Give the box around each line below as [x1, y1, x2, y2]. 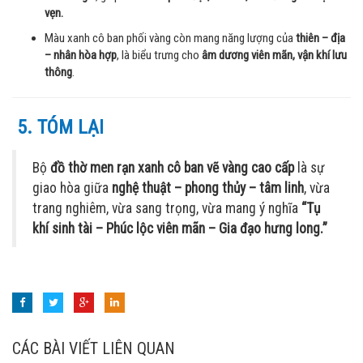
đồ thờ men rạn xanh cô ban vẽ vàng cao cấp [50, 160, 294, 177]
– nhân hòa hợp [45, 48, 117, 63]
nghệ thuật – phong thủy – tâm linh [112, 180, 304, 197]
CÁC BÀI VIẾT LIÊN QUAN [12, 339, 175, 359]
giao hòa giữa [32, 180, 112, 197]
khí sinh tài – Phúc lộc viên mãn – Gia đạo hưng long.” [32, 220, 327, 237]
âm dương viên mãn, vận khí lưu [202, 48, 347, 63]
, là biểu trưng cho [117, 48, 202, 63]
